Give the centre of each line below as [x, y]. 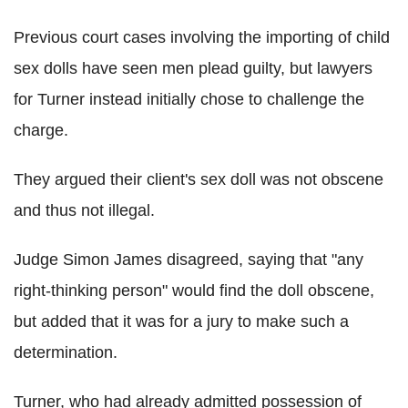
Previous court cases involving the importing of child [202, 37]
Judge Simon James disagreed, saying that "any [189, 259]
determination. [66, 352]
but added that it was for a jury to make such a [181, 321]
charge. [41, 130]
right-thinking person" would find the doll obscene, [194, 290]
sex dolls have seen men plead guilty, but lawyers [193, 68]
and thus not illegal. [84, 210]
